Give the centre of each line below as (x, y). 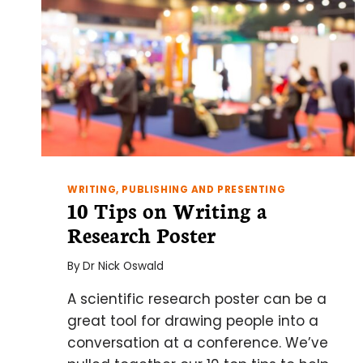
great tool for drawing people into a (193, 320)
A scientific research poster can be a (197, 299)
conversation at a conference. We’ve (198, 342)
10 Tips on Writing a (167, 210)
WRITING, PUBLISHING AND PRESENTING (177, 190)
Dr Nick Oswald (124, 266)
